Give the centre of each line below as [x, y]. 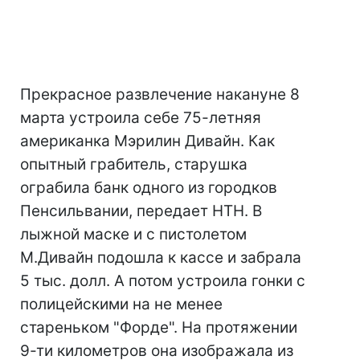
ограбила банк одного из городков [149, 188]
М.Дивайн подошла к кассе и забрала [161, 258]
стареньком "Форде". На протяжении [159, 327]
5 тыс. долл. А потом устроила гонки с [163, 281]
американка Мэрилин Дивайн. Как [147, 141]
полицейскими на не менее [121, 304]
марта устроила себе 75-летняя [141, 118]
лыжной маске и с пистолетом [133, 234]
